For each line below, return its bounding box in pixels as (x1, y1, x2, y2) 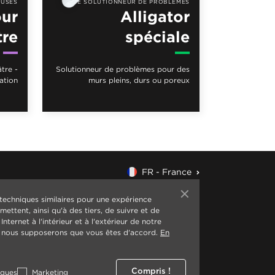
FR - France (142, 167, 192, 177)
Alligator (120, 8, 190, 25)
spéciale (125, 28, 190, 45)
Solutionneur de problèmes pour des (56, 65, 190, 74)
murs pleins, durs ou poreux (88, 76, 190, 85)
